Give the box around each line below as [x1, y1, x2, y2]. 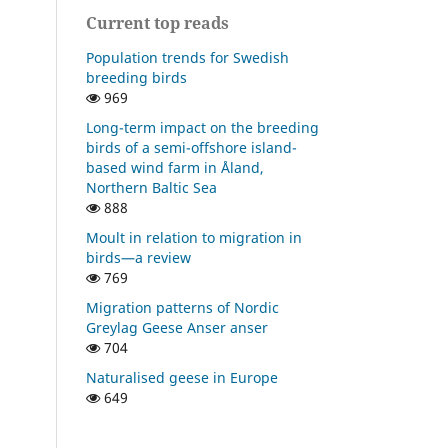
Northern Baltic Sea [86, 177, 217, 197]
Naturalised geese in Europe [86, 367, 278, 387]
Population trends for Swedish [86, 47, 289, 67]
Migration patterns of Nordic [86, 297, 279, 317]
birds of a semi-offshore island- [86, 137, 297, 157]
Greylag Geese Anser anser [86, 317, 268, 337]
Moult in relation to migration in [86, 227, 302, 247]
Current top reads [86, 11, 229, 34]
